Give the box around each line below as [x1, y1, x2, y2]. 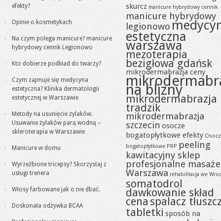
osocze [162, 121, 185, 130]
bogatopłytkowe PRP [126, 143, 177, 149]
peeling [179, 139, 211, 150]
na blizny [126, 81, 183, 98]
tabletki [126, 206, 164, 219]
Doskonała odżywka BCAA [12, 202, 83, 209]
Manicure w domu [12, 145, 61, 151]
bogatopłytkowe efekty [126, 131, 203, 140]
